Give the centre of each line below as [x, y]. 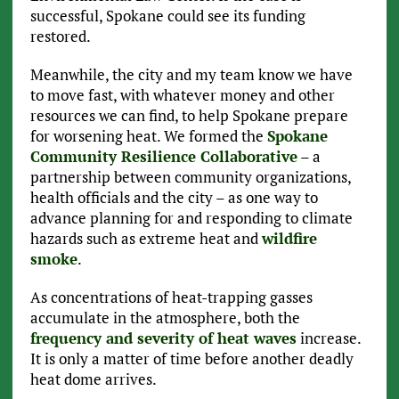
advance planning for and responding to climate [191, 218]
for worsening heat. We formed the [148, 136]
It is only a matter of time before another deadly [191, 359]
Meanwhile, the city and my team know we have [191, 75]
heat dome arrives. [93, 379]
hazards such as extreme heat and [146, 239]
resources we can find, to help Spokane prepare [189, 116]
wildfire [289, 239]
